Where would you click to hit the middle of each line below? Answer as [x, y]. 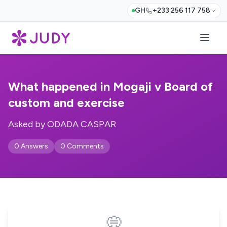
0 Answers [31, 146]
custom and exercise [66, 103]
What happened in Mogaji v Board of [110, 86]
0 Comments [82, 146]
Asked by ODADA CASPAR [62, 124]
